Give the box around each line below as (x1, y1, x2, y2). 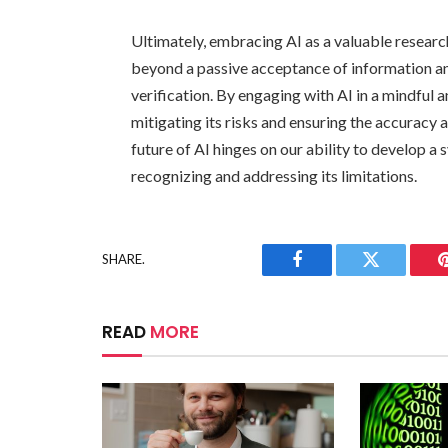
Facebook (295, 265, 366, 284)
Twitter (369, 265, 422, 284)
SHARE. (102, 251, 145, 268)
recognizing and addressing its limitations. (131, 165, 418, 185)
